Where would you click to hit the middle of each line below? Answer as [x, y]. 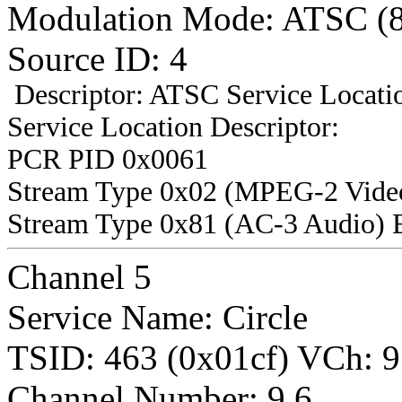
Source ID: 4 [97, 58]
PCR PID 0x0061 [108, 159]
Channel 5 [79, 276]
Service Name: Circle [157, 317]
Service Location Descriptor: [173, 127]
